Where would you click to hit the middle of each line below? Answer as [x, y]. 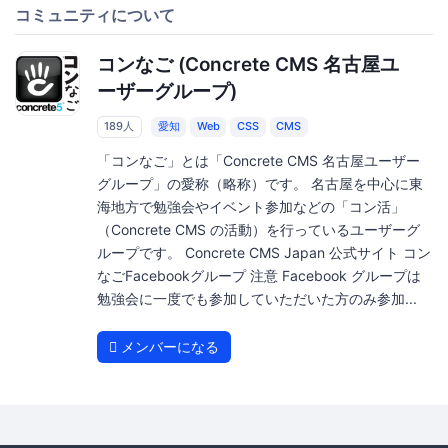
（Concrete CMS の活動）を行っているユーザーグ [258, 230]
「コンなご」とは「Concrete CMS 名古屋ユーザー [258, 161]
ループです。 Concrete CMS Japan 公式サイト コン [263, 253]
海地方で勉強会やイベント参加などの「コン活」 [250, 207]
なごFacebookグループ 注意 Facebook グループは [258, 276]
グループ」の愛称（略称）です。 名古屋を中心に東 [259, 184]
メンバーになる [167, 347]
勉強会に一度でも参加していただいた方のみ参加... [256, 299]
